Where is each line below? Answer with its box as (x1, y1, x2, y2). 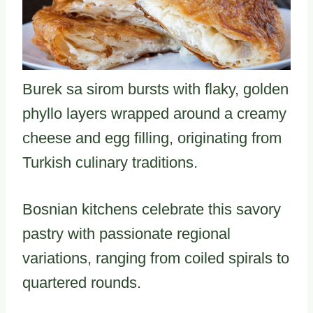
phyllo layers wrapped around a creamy (22, 104, 286, 122)
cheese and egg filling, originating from (22, 129, 282, 147)
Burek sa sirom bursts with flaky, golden (22, 80, 289, 98)
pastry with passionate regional (22, 224, 231, 242)
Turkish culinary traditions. (22, 153, 198, 171)
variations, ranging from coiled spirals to (22, 249, 289, 267)
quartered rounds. (22, 273, 141, 291)
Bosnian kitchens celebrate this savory (22, 200, 281, 218)
